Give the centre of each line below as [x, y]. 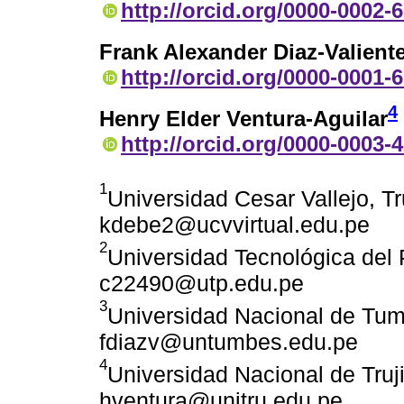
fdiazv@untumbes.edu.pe [229, 342]
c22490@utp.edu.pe [202, 284]
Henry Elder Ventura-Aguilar [243, 119]
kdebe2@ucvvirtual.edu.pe [234, 225]
